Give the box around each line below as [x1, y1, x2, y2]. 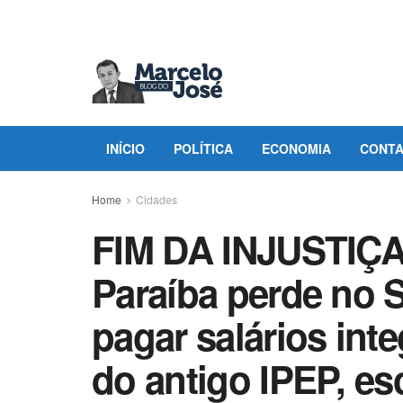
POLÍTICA [174, 139, 233, 157]
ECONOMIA [262, 139, 331, 157]
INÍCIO [106, 139, 145, 157]
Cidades [136, 192, 177, 207]
